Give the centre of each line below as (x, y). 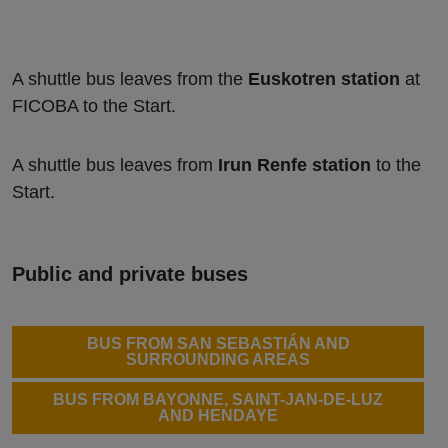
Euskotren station (324, 78)
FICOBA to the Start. (94, 105)
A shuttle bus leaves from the (130, 78)
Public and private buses (130, 273)
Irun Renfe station (294, 164)
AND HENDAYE (218, 416)
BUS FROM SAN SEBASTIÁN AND (218, 343)
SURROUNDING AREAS (218, 359)
